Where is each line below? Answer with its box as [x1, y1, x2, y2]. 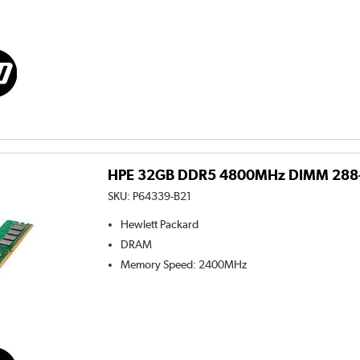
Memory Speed [121, 258, 194, 272]
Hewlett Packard [121, 218, 199, 231]
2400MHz [198, 258, 247, 272]
